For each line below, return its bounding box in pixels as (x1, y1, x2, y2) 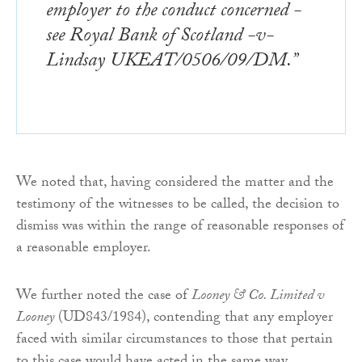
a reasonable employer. (16, 236, 151, 262)
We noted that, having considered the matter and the (16, 170, 334, 196)
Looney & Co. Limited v (192, 284, 324, 309)
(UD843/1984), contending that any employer (54, 305, 333, 331)
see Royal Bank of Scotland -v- (46, 20, 274, 54)
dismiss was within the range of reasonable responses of (16, 214, 344, 240)
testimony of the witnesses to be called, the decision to (16, 192, 339, 218)
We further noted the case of (16, 284, 192, 309)
